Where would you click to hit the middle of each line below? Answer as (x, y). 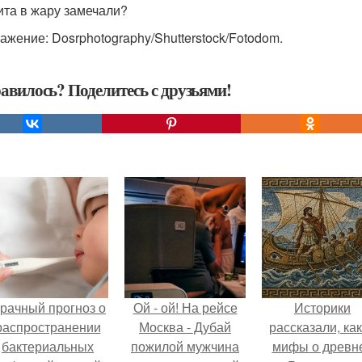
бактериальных (48, 346)
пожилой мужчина (185, 346)
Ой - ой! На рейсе (185, 307)
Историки (322, 307)
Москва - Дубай (185, 327)
